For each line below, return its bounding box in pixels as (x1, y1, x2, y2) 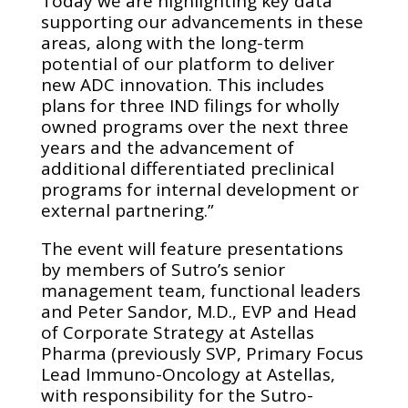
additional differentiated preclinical (40, 157, 334, 180)
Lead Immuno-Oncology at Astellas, (40, 362, 335, 386)
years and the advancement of (40, 136, 294, 159)
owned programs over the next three (40, 115, 349, 138)
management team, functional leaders (40, 279, 361, 302)
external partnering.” (40, 199, 214, 222)
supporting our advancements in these (40, 10, 363, 34)
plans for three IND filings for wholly (40, 94, 340, 117)
